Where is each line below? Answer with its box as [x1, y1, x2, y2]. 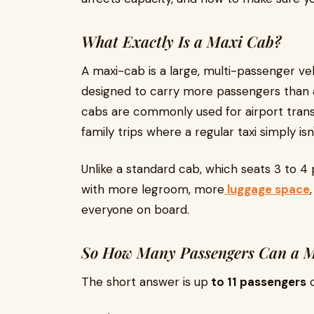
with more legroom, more [81, 182, 224, 197]
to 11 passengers [208, 274, 306, 289]
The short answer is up [81, 274, 208, 289]
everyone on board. [81, 202, 189, 217]
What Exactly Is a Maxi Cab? [81, 31, 281, 52]
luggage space [224, 182, 310, 197]
